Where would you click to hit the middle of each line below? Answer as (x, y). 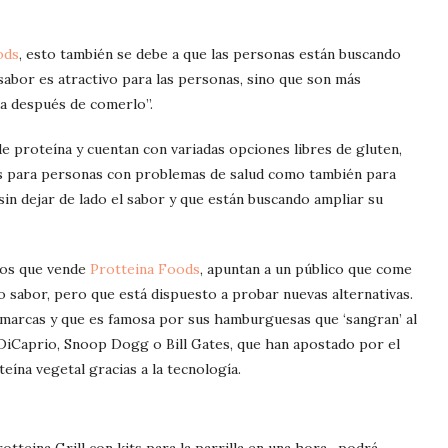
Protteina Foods (145, 269)
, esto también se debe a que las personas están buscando (210, 54)
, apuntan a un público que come (306, 269)
